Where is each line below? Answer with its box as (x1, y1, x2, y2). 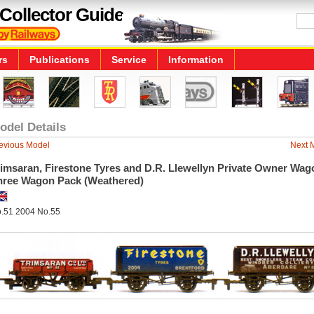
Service (111, 54, 146, 65)
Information (168, 54, 224, 65)
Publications (29, 54, 90, 65)
